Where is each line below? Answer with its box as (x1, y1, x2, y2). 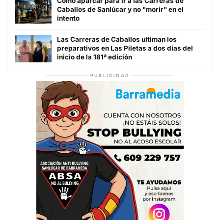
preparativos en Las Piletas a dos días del (57, 44, 193, 53)
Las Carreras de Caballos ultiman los (57, 35, 177, 44)
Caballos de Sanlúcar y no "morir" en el (57, 5, 184, 14)
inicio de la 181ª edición (57, 53, 132, 61)
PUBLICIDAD (90, 73, 130, 79)
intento (57, 14, 80, 23)
